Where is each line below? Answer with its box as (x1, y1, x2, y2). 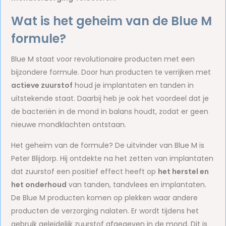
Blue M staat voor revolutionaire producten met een (11, 54, 195, 64)
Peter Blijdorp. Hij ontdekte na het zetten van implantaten (11, 153, 214, 163)
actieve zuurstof (11, 80, 73, 90)
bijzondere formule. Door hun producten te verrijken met (11, 67, 211, 77)
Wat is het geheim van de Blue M (11, 13, 212, 29)
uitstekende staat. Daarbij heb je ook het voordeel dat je (11, 93, 209, 103)
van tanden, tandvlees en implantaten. (67, 180, 207, 190)
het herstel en (158, 166, 209, 177)
